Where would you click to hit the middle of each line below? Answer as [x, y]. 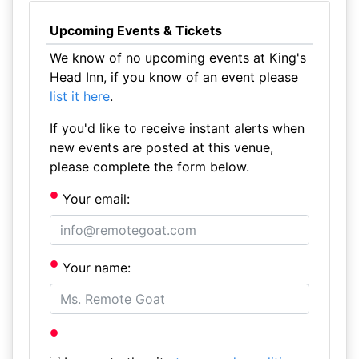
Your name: [95, 268]
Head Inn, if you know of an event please [173, 77]
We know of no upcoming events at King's [177, 58]
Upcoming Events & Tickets [135, 30]
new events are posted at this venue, [161, 147]
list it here [79, 96]
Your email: [95, 199]
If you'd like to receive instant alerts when [177, 128]
